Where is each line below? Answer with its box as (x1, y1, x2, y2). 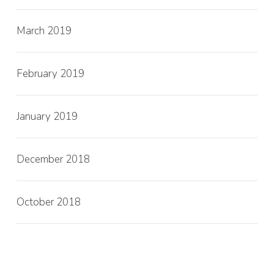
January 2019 (16, 109, 78, 124)
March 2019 (16, 24, 72, 39)
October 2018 (16, 195, 81, 210)
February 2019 (16, 67, 84, 81)
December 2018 (16, 152, 90, 167)
